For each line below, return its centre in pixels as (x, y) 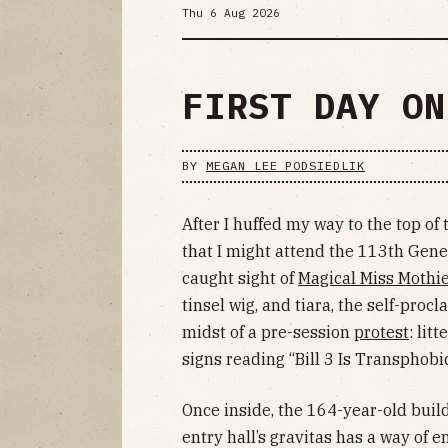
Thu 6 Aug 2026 (231, 13)
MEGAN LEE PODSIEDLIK (285, 166)
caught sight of (240, 277)
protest (381, 331)
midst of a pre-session (268, 331)
